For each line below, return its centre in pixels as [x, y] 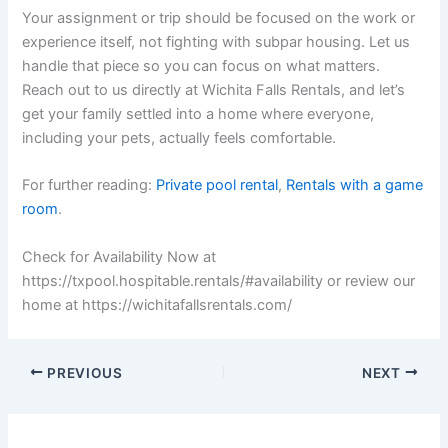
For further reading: [89, 185]
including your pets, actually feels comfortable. [179, 137]
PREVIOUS [83, 372]
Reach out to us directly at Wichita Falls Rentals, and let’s [214, 89]
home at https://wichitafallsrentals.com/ [157, 304]
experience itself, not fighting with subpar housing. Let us [216, 41]
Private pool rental [217, 185]
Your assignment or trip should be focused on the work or [219, 17]
